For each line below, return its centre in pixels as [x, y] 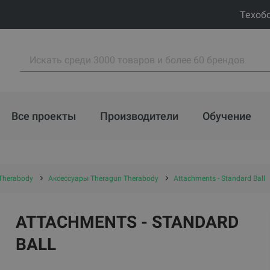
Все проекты [44, 116]
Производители [139, 116]
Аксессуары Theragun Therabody [103, 178]
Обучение [227, 116]
